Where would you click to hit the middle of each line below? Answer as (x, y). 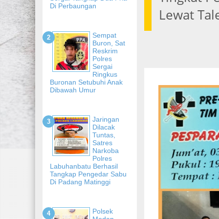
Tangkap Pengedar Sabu (88, 174)
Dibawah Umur (73, 90)
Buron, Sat (109, 43)
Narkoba (106, 150)
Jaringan (106, 119)
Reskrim (105, 51)
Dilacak (104, 127)
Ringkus (105, 74)
